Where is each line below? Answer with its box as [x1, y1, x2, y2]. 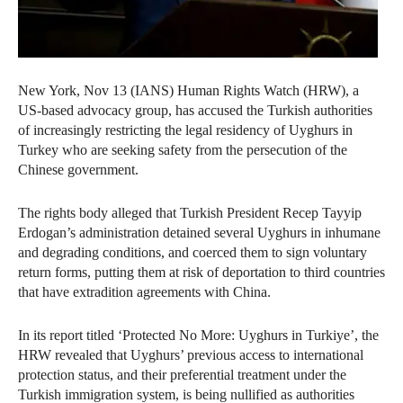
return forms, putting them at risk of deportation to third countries [18, 264, 385, 280]
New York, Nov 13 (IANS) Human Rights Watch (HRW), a [18, 82, 359, 98]
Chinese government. [18, 161, 139, 177]
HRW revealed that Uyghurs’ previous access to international [18, 346, 363, 363]
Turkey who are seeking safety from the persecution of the [18, 141, 347, 157]
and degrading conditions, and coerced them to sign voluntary [18, 244, 367, 260]
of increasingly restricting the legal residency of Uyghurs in [18, 121, 353, 138]
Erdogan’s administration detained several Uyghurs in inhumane [18, 224, 381, 240]
